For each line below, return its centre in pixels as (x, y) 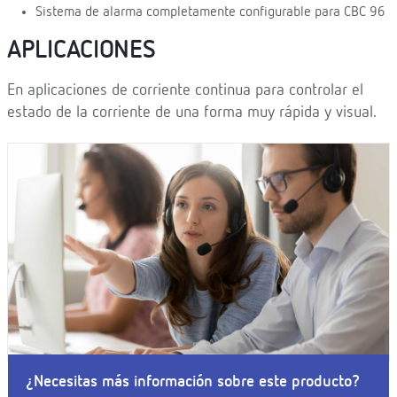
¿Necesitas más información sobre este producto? (193, 382)
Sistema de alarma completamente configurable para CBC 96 (210, 13)
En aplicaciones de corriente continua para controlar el (185, 91)
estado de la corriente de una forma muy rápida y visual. (192, 113)
